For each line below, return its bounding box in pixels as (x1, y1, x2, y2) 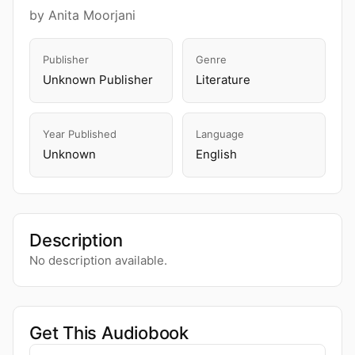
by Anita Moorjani (29, 7, 136, 23)
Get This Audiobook (29, 323, 189, 343)
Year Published (43, 128, 116, 140)
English (196, 147, 237, 162)
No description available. (29, 253, 167, 268)
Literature (196, 72, 250, 87)
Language (196, 128, 244, 140)
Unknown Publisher (43, 72, 153, 87)
